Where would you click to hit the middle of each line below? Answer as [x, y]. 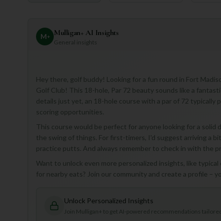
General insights [75, 42]
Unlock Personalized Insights [109, 200]
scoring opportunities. [70, 111]
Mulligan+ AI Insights [86, 32]
